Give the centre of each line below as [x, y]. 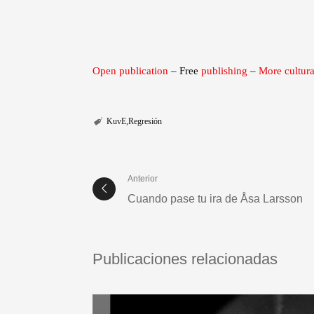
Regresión [145, 122]
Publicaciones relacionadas [185, 259]
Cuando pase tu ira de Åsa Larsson [215, 198]
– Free [185, 71]
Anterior [143, 178]
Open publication [130, 71]
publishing [224, 71]
